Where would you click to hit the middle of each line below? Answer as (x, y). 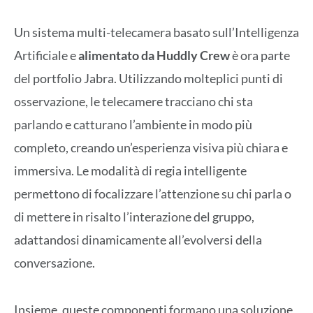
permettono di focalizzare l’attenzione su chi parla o (153, 194)
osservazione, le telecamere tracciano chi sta (133, 102)
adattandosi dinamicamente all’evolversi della (138, 240)
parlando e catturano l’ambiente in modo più (133, 125)
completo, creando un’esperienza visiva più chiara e (151, 148)
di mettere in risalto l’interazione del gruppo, (134, 217)
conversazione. (54, 263)
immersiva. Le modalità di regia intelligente (130, 171)
